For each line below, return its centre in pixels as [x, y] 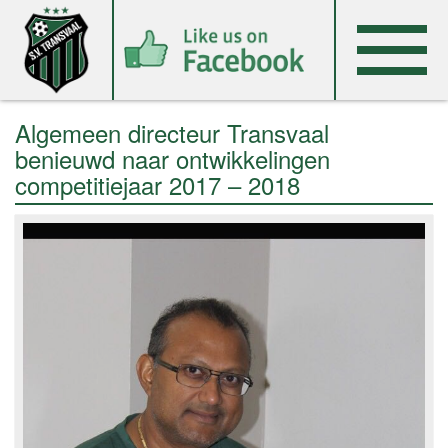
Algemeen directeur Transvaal [172, 132]
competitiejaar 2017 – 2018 [157, 184]
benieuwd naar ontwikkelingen [172, 158]
